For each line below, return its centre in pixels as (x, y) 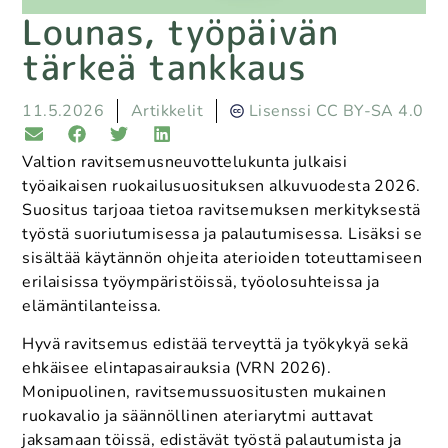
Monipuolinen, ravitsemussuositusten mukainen (204, 392)
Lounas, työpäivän (181, 31)
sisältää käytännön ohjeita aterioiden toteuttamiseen (222, 258)
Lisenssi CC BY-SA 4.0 (336, 110)
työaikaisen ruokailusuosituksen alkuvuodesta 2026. (221, 186)
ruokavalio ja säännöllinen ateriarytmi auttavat (198, 416)
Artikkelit (167, 110)
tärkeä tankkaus (165, 66)
